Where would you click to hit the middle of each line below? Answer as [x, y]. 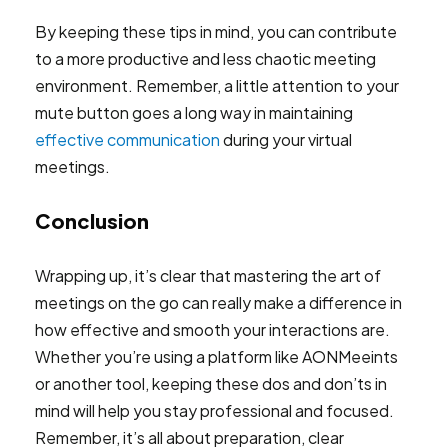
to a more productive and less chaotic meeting [205, 58]
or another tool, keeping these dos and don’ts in [211, 383]
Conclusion [92, 220]
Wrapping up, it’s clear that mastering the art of [208, 275]
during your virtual [286, 139]
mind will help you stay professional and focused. [214, 410]
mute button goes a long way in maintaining [194, 112]
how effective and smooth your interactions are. [212, 329]
